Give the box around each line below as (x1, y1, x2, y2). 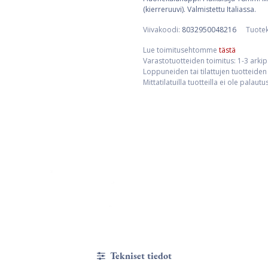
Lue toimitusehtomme (143, 45, 219, 55)
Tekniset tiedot (107, 249, 172, 262)
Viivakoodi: (143, 25, 182, 35)
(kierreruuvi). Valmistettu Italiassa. (143, 4, 256, 14)
